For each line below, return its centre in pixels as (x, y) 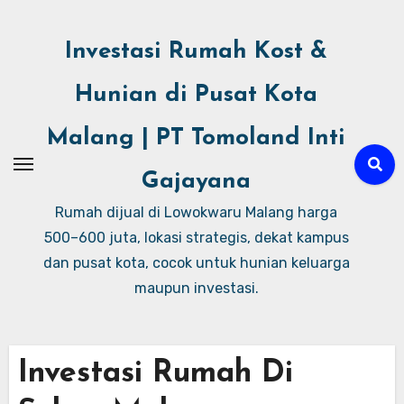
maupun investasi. (196, 288)
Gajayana (196, 182)
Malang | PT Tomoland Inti (196, 138)
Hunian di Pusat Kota (196, 95)
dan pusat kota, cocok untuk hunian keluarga (196, 263)
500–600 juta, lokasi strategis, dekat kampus (196, 238)
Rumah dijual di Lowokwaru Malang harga (196, 212)
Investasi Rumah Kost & (196, 52)
